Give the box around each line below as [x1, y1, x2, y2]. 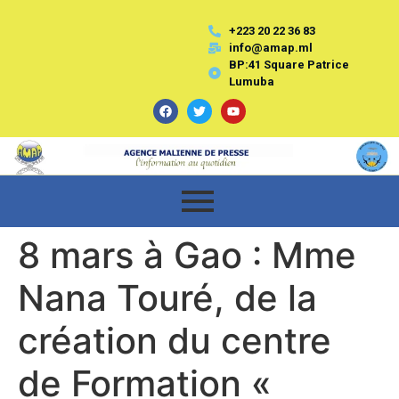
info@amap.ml [228, 41, 313, 54]
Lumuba [228, 75, 274, 88]
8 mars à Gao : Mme [18, 232, 356, 277]
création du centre [18, 318, 331, 362]
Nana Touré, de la [18, 275, 317, 320]
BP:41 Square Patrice [228, 58, 349, 71]
